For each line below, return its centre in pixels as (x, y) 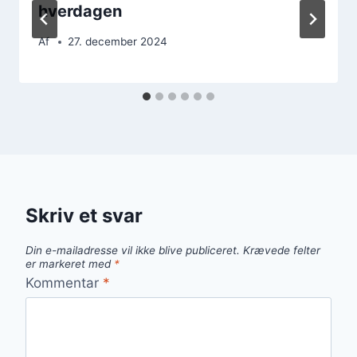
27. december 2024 (118, 42)
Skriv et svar (84, 216)
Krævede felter (282, 251)
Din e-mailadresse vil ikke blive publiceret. (133, 251)
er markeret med (70, 264)
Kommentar (64, 282)
